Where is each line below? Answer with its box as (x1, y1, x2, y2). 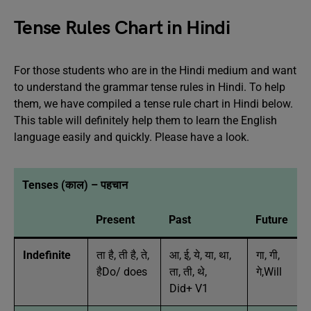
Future (255, 212, 288, 226)
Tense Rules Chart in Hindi (14, 16, 230, 40)
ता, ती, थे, (169, 264, 207, 278)
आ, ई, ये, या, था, (169, 248, 231, 262)
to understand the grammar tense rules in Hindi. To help (14, 80, 285, 94)
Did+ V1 (169, 281, 208, 295)
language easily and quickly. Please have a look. (14, 130, 249, 144)
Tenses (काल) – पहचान (22, 178, 128, 192)
